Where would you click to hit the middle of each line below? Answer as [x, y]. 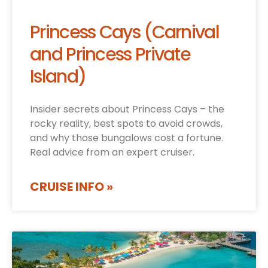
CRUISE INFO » [71, 187]
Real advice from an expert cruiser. [112, 153]
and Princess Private [110, 55]
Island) [58, 77]
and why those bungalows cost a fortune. [127, 138]
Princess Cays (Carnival [124, 33]
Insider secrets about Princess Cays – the [127, 109]
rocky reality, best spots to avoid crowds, [126, 124]
